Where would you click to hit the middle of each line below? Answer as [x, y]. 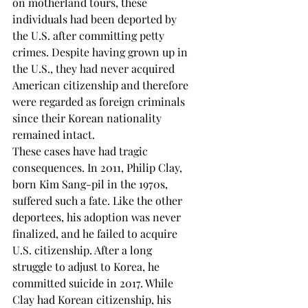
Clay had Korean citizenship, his [93, 299]
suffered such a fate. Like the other [99, 200]
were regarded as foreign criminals [100, 101]
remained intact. [55, 134]
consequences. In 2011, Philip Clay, [99, 167]
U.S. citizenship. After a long [84, 250]
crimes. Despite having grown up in [101, 52]
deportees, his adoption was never [98, 217]
